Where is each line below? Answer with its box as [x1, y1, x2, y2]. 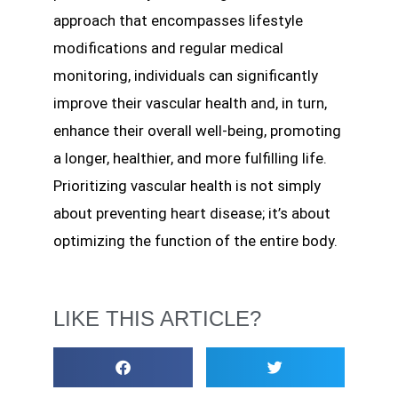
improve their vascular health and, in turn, [53, 94, 327, 113]
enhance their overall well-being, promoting [53, 122, 341, 140]
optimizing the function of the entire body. [53, 232, 338, 251]
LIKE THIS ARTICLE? [53, 306, 261, 331]
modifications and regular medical [53, 39, 283, 58]
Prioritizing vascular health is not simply [53, 177, 321, 195]
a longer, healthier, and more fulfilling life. [53, 149, 330, 168]
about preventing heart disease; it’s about [53, 204, 330, 223]
